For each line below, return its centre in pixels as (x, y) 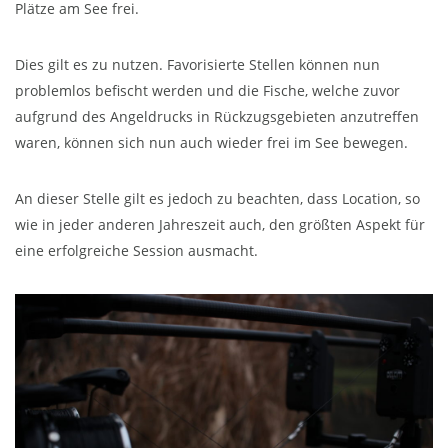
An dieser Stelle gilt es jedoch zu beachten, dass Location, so (217, 199)
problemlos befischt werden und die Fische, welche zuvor (207, 91)
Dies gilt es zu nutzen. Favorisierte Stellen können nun (197, 65)
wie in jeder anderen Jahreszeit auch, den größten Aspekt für (220, 225)
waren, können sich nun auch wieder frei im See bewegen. (211, 143)
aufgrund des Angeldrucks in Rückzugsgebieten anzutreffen (217, 117)
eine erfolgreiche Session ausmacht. (136, 251)
